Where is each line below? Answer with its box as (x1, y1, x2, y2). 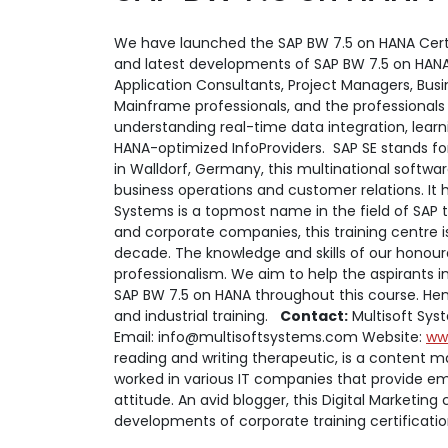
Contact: (280, 306, 348, 326)
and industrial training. (114, 306, 280, 326)
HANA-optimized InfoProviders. (114, 138, 329, 158)
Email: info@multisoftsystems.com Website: (114, 327, 426, 347)
